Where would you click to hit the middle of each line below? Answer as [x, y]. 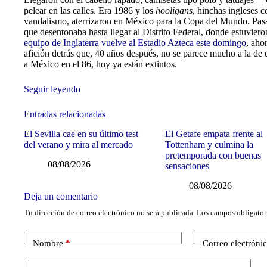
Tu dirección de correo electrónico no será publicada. [109, 212]
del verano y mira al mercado [78, 144]
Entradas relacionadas [65, 114]
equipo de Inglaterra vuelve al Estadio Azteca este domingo [135, 43]
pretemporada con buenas [213, 155]
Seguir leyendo [52, 89]
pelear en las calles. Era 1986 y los [90, 10]
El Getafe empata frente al [214, 133]
